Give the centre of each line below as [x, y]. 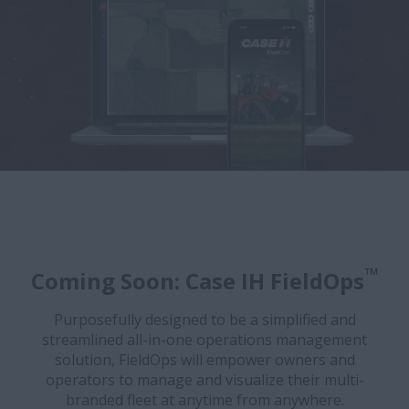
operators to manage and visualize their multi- [204, 380]
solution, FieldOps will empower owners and [204, 360]
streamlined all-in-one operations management [204, 340]
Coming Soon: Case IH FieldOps [198, 281]
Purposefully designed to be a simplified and [204, 320]
